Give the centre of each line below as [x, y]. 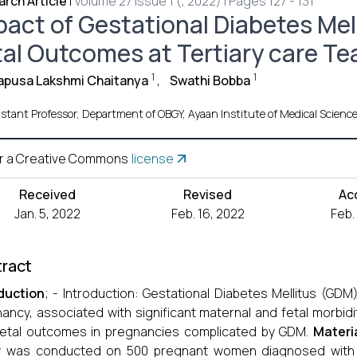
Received [48, 194]
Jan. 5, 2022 [48, 214]
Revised [208, 194]
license [153, 159]
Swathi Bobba [210, 80]
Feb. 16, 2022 [208, 214]
